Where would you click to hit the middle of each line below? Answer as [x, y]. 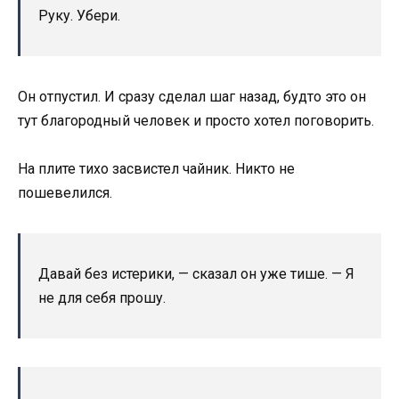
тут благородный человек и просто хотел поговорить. [196, 120]
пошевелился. [65, 192]
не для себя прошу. [102, 297]
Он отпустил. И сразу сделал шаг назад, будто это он [192, 96]
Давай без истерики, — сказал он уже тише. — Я [196, 273]
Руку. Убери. [79, 15]
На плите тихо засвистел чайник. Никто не [156, 168]
